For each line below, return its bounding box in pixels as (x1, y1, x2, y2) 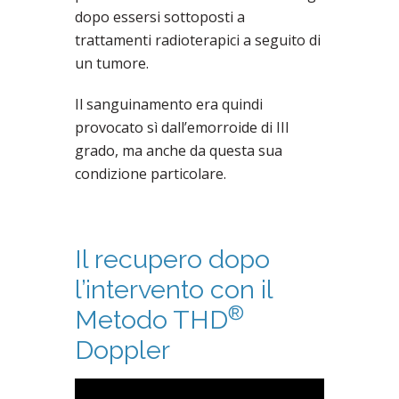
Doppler (75, 335, 170, 366)
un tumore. (75, 53, 149, 74)
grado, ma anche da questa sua (75, 141, 282, 161)
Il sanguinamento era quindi (75, 94, 263, 115)
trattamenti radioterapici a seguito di (75, 30, 321, 51)
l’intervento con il (75, 274, 273, 305)
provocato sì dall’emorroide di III (75, 118, 289, 138)
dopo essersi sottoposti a (75, 7, 245, 28)
